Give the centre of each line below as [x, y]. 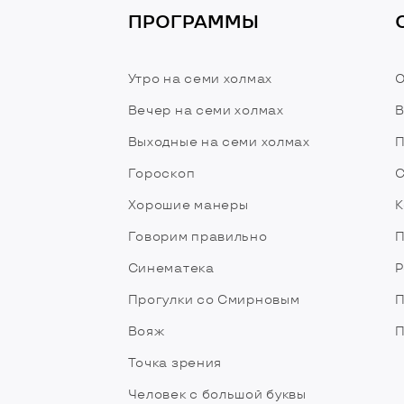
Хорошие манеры [188, 205]
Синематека [171, 268]
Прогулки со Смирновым [214, 300]
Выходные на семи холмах [219, 142]
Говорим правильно [197, 237]
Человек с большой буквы [217, 395]
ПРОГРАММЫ [193, 22]
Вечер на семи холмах [206, 110]
